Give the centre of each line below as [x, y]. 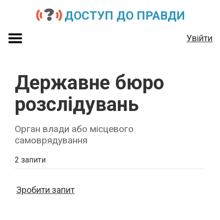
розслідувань [77, 104]
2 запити [30, 160]
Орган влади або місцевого [74, 129]
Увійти [200, 38]
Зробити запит [45, 190]
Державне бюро [89, 82]
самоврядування [51, 140]
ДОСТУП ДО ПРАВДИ [124, 16]
